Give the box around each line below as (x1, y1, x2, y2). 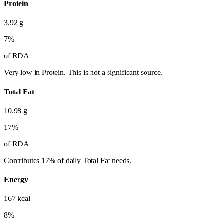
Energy (4, 175, 28, 184)
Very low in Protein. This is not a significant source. (4, 68, 163, 77)
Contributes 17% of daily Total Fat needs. (4, 156, 131, 164)
